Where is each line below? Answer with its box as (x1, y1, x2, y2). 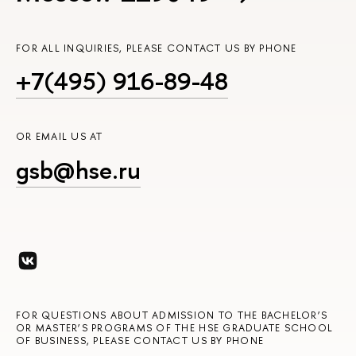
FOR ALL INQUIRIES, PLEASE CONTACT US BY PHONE (16, 41, 297, 56)
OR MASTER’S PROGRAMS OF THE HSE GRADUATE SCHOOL (16, 320, 334, 335)
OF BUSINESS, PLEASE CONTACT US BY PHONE (16, 333, 265, 347)
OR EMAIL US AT (16, 130, 103, 144)
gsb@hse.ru (16, 153, 141, 187)
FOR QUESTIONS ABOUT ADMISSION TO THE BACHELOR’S (16, 308, 328, 322)
